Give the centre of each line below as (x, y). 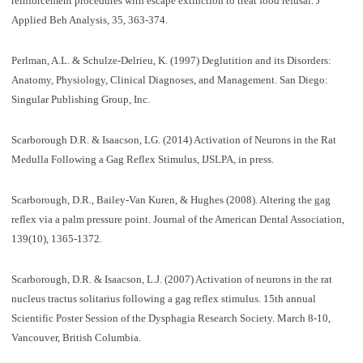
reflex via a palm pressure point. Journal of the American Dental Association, (177, 219)
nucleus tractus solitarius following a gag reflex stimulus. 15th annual (163, 298)
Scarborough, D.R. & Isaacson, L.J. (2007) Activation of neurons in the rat (171, 279)
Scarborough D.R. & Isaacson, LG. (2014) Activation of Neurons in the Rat (173, 139)
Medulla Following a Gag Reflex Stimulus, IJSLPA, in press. (142, 159)
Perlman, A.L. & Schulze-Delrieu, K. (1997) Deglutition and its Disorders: (171, 60)
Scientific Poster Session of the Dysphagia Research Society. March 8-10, (171, 318)
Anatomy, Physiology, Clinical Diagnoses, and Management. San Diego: (169, 79)
